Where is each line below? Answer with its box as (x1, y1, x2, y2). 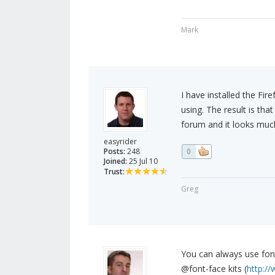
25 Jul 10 (127, 156, 158, 167)
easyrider (104, 136, 137, 147)
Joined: (104, 156, 127, 167)
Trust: (104, 166, 125, 177)
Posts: (104, 146, 125, 157)
